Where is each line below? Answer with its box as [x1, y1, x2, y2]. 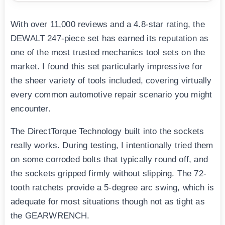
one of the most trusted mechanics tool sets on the [11, 48, 205, 58]
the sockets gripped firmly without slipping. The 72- [11, 169, 206, 179]
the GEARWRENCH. [11, 211, 90, 221]
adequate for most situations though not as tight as [11, 197, 205, 207]
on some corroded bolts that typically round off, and [11, 155, 208, 165]
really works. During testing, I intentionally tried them [11, 141, 213, 151]
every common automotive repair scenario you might [11, 90, 212, 100]
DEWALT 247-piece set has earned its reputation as [11, 34, 209, 44]
